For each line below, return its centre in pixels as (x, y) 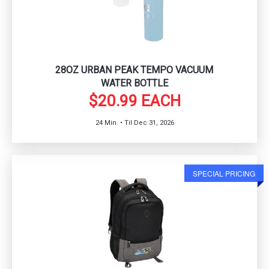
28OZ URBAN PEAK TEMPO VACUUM (134, 70)
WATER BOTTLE (134, 83)
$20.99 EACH (134, 101)
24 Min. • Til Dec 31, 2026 (134, 122)
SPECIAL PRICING (224, 173)
